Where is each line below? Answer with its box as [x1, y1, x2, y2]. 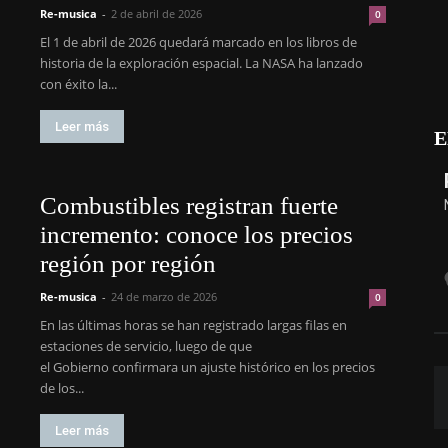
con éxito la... [40, 75, 117, 93]
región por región [40, 250, 216, 277]
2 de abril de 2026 [111, 6, 202, 21]
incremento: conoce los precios [40, 221, 353, 248]
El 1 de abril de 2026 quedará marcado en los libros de [40, 33, 357, 51]
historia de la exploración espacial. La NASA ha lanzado [40, 54, 363, 72]
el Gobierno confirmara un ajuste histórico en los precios [40, 358, 375, 376]
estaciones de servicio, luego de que [40, 337, 252, 355]
